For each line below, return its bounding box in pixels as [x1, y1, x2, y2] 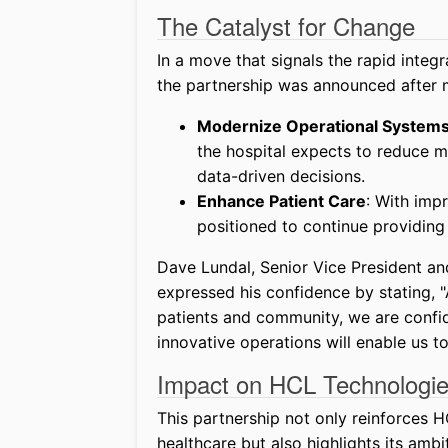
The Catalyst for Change [157, 8, 415, 44]
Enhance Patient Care [197, 191, 366, 212]
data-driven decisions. [197, 166, 365, 187]
